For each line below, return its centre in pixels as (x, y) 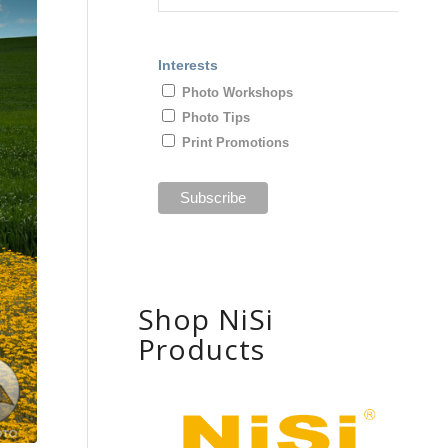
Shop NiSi (206, 319)
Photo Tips (216, 117)
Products (201, 349)
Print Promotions (235, 142)
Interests (188, 64)
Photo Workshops (237, 92)
